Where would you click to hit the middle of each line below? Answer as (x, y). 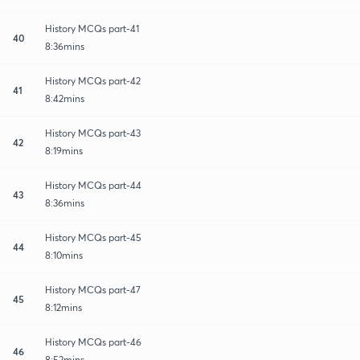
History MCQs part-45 (93, 237)
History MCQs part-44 (93, 185)
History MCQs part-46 (93, 342)
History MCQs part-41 (92, 28)
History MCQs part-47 (93, 289)
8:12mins (63, 307)
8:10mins (64, 255)
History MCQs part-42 (93, 80)
